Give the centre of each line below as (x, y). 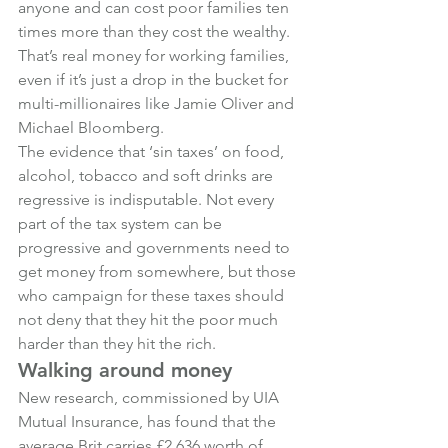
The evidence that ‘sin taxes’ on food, (153, 151)
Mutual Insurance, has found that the (149, 421)
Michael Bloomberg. (91, 127)
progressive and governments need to (156, 247)
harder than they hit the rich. (117, 343)
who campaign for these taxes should (153, 295)
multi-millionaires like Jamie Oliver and (158, 103)
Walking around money (125, 370)
